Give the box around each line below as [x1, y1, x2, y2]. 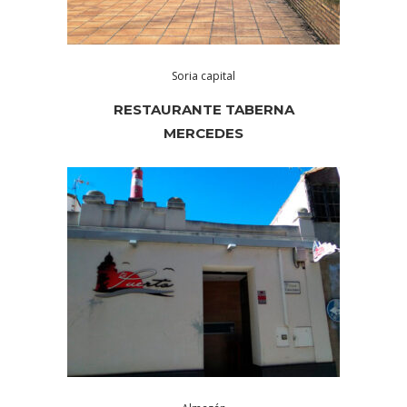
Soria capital [172, 68, 235, 84]
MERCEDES [164, 124, 243, 143]
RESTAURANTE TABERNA [113, 101, 294, 119]
